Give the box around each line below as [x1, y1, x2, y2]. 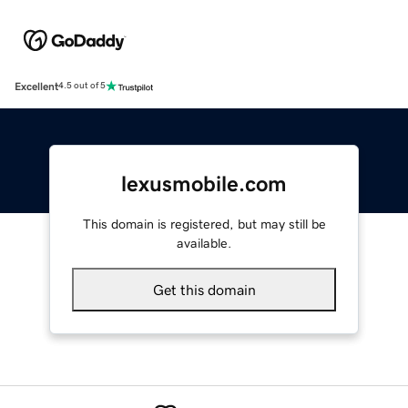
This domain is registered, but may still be [82, 217, 326, 230]
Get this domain [152, 281, 256, 297]
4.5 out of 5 [58, 81, 106, 91]
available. [177, 236, 231, 250]
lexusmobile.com [121, 172, 287, 195]
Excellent [15, 80, 58, 92]
